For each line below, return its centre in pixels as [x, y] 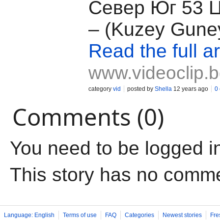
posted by [141, 89]
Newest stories [182, 215]
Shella [163, 89]
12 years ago [190, 89]
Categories [139, 215]
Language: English [29, 215]
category [101, 89]
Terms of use [80, 215]
